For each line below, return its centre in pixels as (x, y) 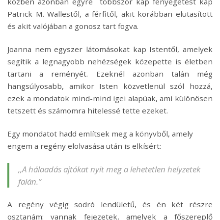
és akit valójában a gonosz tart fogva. (73, 26)
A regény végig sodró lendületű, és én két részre (110, 205)
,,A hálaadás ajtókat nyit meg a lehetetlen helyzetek (109, 169)
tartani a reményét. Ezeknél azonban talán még (110, 74)
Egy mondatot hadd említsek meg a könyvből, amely (100, 134)
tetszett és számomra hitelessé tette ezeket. (88, 111)
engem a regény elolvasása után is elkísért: (85, 146)
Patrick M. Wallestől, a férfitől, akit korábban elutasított (110, 14)
